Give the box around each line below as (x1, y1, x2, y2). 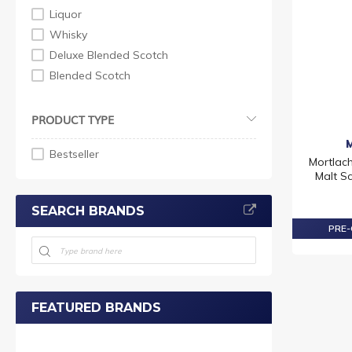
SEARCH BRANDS (31, 203, 145, 218)
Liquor (49, 6, 82, 21)
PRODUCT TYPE (31, 111, 114, 127)
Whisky (49, 27, 87, 42)
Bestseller (49, 146, 99, 161)
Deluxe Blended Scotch (49, 47, 168, 62)
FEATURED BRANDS (31, 299, 161, 315)
